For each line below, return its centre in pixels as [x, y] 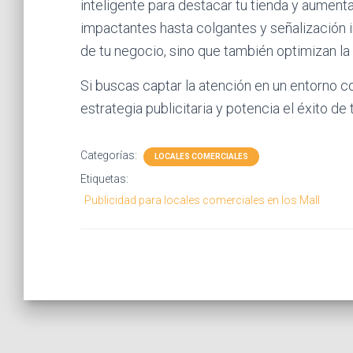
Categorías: [110, 155]
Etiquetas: [104, 179]
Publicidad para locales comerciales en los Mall [202, 200]
